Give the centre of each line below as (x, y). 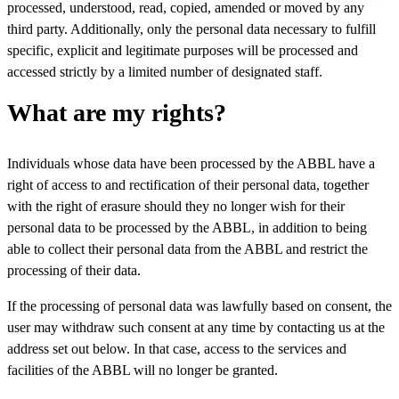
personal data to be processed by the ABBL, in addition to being (187, 227)
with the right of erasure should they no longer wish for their (176, 206)
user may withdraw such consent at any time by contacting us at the (196, 327)
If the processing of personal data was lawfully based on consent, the (199, 305)
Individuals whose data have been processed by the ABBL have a (191, 163)
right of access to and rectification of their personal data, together (188, 184)
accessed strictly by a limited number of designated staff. (165, 71)
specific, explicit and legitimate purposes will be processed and (183, 50)
